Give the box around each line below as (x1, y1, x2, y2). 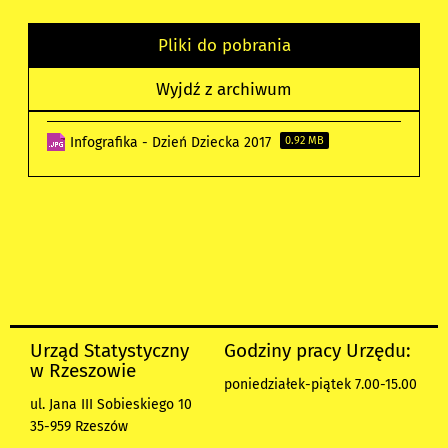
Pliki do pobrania (157, 34, 291, 55)
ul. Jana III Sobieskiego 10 (30, 395, 192, 413)
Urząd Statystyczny (30, 338, 189, 362)
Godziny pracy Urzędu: (224, 338, 411, 362)
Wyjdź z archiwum (156, 78, 292, 99)
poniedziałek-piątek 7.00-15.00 (224, 375, 417, 393)
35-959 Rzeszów (30, 417, 128, 435)
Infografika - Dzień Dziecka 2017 (70, 133, 276, 151)
